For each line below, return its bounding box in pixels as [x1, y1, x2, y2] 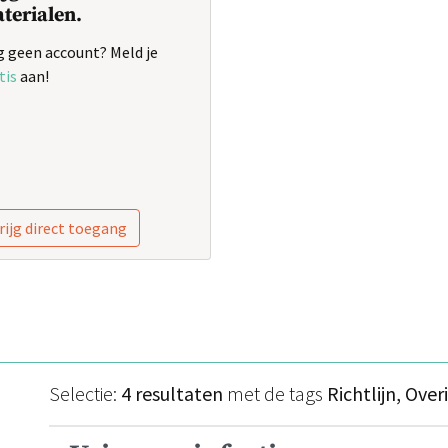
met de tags [223, 380, 327, 406]
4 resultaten [121, 380, 223, 406]
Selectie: [49, 380, 121, 406]
